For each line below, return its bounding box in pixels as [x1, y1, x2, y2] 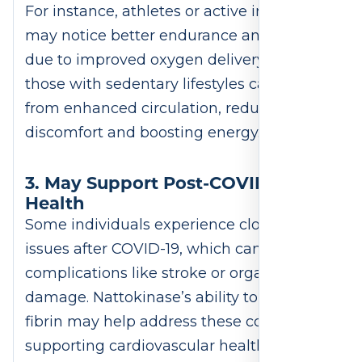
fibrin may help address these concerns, [25, 313, 315, 331]
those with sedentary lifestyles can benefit [25, 75, 331, 94]
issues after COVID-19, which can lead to [25, 240, 316, 259]
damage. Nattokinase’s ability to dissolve [25, 288, 320, 307]
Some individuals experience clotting [25, 216, 295, 234]
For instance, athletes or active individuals [25, 2, 330, 21]
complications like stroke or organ [25, 264, 272, 283]
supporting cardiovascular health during [25, 337, 318, 356]
